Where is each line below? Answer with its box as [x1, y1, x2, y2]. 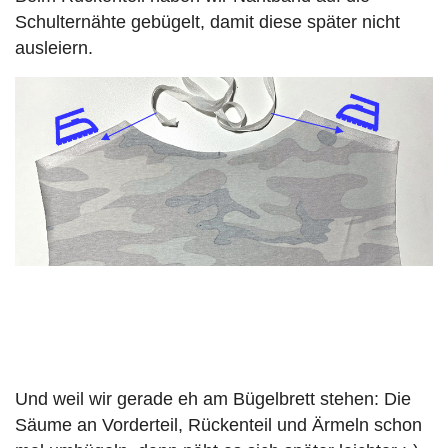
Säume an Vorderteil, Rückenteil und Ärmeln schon [15, 414, 422, 435]
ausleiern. [15, 38, 93, 59]
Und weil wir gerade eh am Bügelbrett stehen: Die [15, 388, 411, 409]
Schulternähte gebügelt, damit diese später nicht [15, 12, 400, 33]
